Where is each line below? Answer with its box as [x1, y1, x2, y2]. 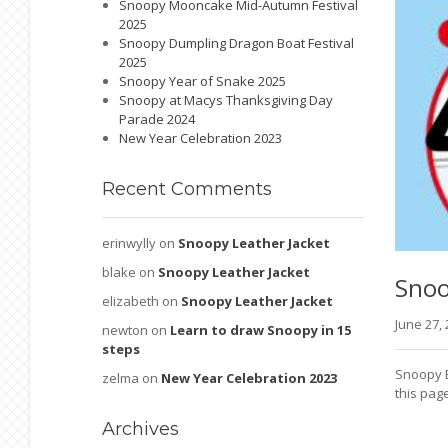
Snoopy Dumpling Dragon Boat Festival [119, 34, 354, 52]
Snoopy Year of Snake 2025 [119, 72, 286, 90]
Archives [102, 418, 179, 440]
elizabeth [102, 292, 159, 310]
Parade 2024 [119, 110, 195, 128]
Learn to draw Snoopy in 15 [170, 321, 351, 339]
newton [102, 321, 148, 339]
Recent [102, 178, 166, 200]
